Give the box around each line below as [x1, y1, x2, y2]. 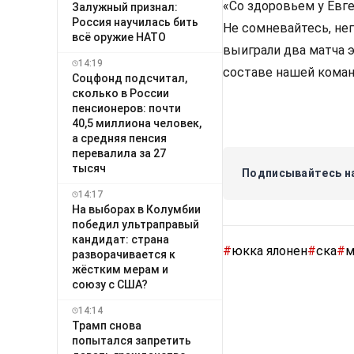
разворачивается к [72, 247, 175, 261]
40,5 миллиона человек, [72, 116, 201, 130]
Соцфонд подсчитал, [72, 71, 187, 85]
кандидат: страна [72, 232, 169, 246]
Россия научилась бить [72, 15, 198, 28]
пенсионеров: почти [72, 101, 181, 115]
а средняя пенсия [72, 131, 167, 145]
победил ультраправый [72, 217, 199, 231]
